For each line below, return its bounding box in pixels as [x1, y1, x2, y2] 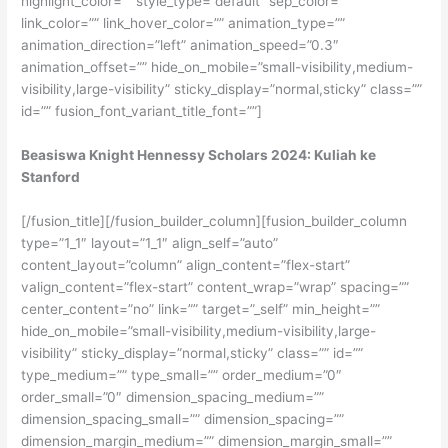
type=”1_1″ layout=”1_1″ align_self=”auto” [21, 234, 279, 251]
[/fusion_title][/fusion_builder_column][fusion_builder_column [21, 212, 408, 229]
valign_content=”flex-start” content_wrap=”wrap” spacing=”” [21, 278, 410, 295]
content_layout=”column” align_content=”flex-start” [21, 256, 351, 273]
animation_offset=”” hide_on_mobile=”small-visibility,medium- [21, 58, 414, 75]
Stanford [21, 168, 81, 185]
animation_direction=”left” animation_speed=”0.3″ [21, 36, 340, 53]
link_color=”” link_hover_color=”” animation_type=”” [21, 14, 346, 31]
